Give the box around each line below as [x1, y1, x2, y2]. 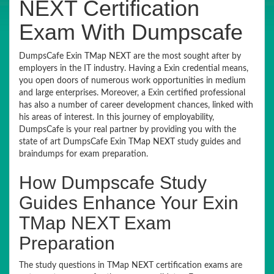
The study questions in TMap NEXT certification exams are [19, 261, 242, 270]
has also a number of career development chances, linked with [19, 101, 253, 109]
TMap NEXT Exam [19, 213, 171, 233]
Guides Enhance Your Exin [19, 193, 239, 213]
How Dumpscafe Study [19, 172, 207, 193]
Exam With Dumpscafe [19, 20, 243, 45]
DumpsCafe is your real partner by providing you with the [19, 125, 236, 134]
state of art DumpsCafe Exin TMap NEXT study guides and [19, 138, 241, 146]
